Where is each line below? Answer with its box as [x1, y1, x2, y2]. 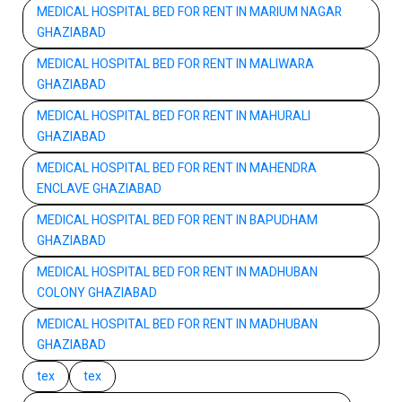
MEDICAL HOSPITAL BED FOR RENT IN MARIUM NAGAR [37, 2, 342, 22]
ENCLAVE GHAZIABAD [37, 179, 162, 198]
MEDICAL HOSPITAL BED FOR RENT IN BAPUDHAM [37, 210, 318, 230]
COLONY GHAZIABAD [37, 283, 157, 302]
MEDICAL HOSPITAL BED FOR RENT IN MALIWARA [37, 54, 314, 74]
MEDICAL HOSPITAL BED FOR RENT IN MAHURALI [37, 106, 310, 126]
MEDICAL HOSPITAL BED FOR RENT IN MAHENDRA [37, 158, 317, 178]
